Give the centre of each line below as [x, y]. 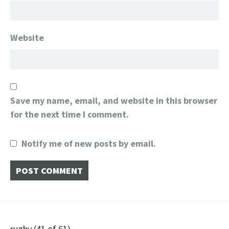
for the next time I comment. [70, 114]
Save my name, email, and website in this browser [114, 100]
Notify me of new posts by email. [89, 143]
